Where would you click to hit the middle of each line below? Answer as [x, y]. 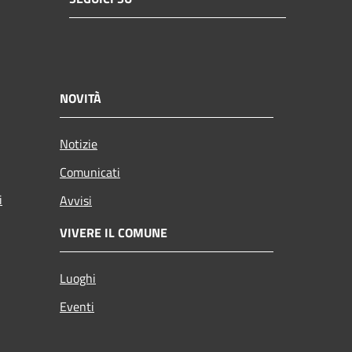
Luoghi [78, 278]
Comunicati [90, 172]
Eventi [77, 306]
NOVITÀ [81, 98]
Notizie [79, 143]
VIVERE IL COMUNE [114, 232]
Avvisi [76, 200]
